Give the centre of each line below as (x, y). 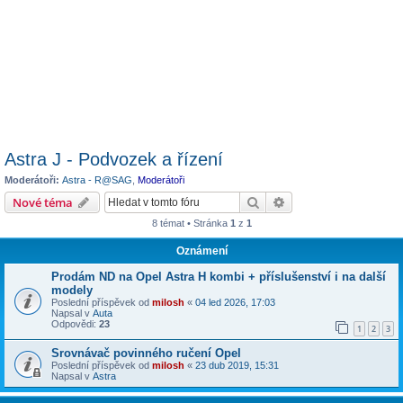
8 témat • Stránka (191, 223)
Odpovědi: (75, 323)
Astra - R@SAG (97, 180)
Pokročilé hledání (335, 201)
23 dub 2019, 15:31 (237, 366)
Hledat (279, 201)
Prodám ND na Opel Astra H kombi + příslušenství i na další (219, 276)
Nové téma (43, 202)
